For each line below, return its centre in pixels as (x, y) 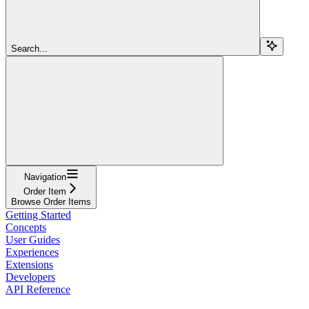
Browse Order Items (51, 201)
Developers (30, 277)
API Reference (38, 289)
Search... (29, 48)
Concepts (26, 227)
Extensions (29, 264)
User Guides (33, 239)
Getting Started (38, 215)
